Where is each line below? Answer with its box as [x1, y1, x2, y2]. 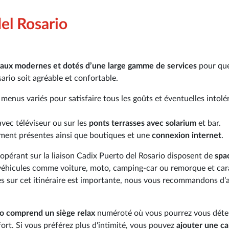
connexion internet [152, 131, 221, 140]
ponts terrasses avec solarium [89, 119, 196, 127]
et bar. [196, 119, 221, 127]
